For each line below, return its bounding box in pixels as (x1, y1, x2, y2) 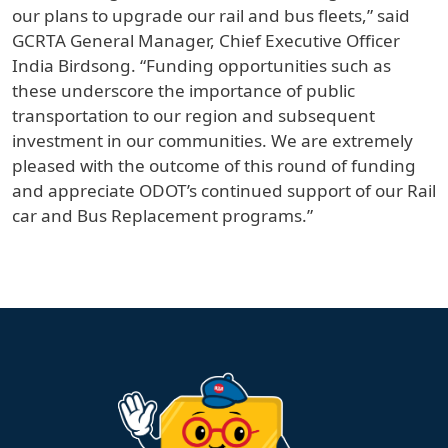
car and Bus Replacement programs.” (12, 203, 313, 227)
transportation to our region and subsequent (12, 103, 375, 127)
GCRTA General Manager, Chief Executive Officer (12, 28, 400, 52)
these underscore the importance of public (12, 78, 355, 102)
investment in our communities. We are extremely (12, 128, 413, 152)
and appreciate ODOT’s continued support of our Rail (12, 178, 436, 202)
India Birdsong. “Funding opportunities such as (12, 53, 391, 77)
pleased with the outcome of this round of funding (12, 153, 416, 177)
